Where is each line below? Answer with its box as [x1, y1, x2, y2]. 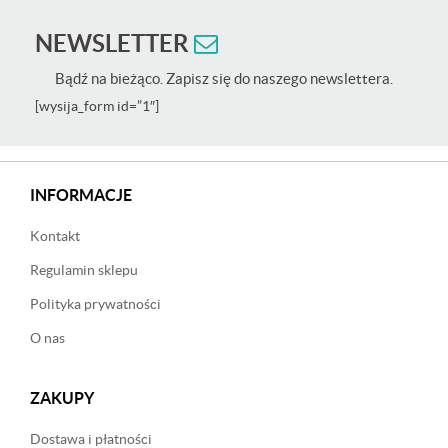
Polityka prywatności [30, 295, 161, 312]
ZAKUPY [30, 388, 94, 407]
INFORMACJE [30, 185, 132, 204]
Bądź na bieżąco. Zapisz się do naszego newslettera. [55, 69, 393, 87]
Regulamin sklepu [30, 261, 138, 278]
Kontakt [30, 227, 80, 244]
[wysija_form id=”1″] [35, 97, 159, 114]
